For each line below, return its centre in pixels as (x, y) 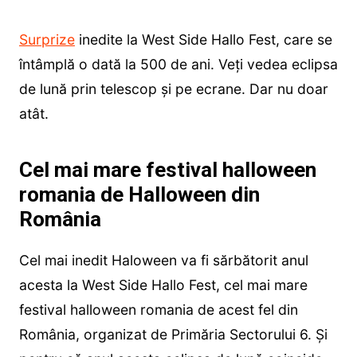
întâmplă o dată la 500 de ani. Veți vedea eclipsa (178, 64)
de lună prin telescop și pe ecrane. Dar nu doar (173, 88)
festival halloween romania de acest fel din (158, 309)
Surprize (47, 39)
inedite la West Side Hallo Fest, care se (203, 39)
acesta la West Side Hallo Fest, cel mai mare (163, 284)
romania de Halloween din (139, 194)
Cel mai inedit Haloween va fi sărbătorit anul (163, 260)
